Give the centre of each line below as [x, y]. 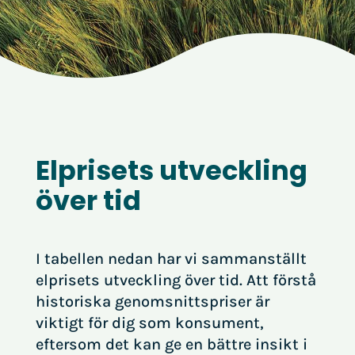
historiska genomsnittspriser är [152, 302]
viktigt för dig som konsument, [149, 323]
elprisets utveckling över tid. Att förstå [176, 280]
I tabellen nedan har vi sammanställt [171, 259]
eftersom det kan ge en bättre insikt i [171, 344]
